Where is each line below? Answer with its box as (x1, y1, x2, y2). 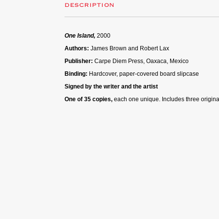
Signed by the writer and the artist (65, 83, 158, 90)
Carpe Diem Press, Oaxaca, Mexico (94, 57, 189, 65)
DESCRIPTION (65, 1, 115, 9)
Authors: (65, 44, 90, 52)
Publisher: (65, 57, 94, 65)
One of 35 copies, (65, 95, 112, 103)
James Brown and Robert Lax (90, 44, 169, 52)
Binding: (65, 70, 89, 77)
